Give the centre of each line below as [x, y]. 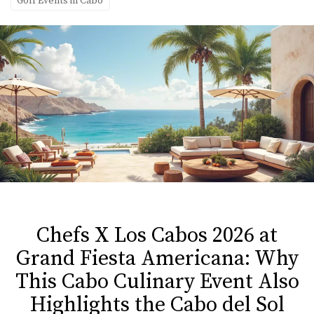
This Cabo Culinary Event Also [157, 282]
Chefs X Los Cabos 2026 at [157, 235]
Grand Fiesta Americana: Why [157, 259]
